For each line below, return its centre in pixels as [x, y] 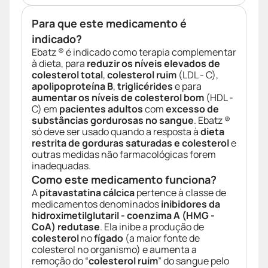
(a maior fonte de [162, 238]
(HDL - [219, 98]
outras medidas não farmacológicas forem [124, 155]
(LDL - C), [197, 75]
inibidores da [191, 204]
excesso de [192, 109]
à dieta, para [59, 64]
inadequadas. [61, 166]
